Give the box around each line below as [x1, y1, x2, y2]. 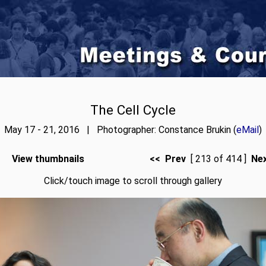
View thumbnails [11, 153, 84, 164]
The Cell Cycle [90, 102, 176, 118]
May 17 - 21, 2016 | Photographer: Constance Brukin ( [4, 124, 236, 135]
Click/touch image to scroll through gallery [44, 175, 222, 186]
